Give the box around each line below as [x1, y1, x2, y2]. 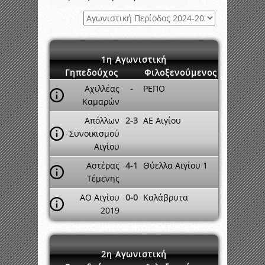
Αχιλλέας [85, 83, 119, 94]
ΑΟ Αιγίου [80, 192, 119, 203]
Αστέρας [86, 160, 119, 171]
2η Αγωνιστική [101, 248, 167, 260]
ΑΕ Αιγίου [143, 115, 181, 126]
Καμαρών [82, 96, 119, 107]
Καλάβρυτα [143, 192, 188, 203]
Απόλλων [85, 115, 119, 126]
